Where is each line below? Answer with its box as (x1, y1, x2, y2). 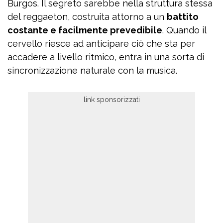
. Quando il (162, 25, 206, 36)
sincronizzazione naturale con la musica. (7, 65, 177, 76)
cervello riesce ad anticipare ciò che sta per (7, 38, 195, 49)
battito (167, 11, 199, 22)
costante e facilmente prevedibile (7, 25, 162, 36)
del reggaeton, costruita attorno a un (7, 11, 167, 22)
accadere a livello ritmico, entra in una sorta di (7, 52, 204, 63)
